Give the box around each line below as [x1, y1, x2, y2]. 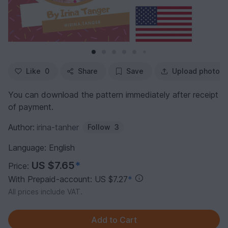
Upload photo [172, 67, 220, 76]
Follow [88, 123, 110, 132]
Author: [8, 122, 35, 133]
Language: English [8, 142, 75, 153]
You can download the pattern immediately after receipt [8, 90, 218, 100]
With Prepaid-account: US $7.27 [8, 174, 128, 185]
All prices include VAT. [8, 187, 82, 196]
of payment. [8, 102, 53, 112]
